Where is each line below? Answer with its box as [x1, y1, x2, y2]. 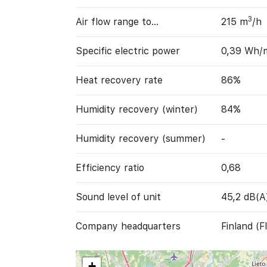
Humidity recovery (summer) [75, 133, 206, 145]
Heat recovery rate [75, 74, 163, 86]
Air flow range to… [75, 16, 159, 28]
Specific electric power [75, 45, 180, 57]
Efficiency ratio [75, 162, 144, 174]
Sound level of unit [75, 191, 161, 203]
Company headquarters [75, 221, 181, 232]
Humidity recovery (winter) [75, 104, 198, 116]
